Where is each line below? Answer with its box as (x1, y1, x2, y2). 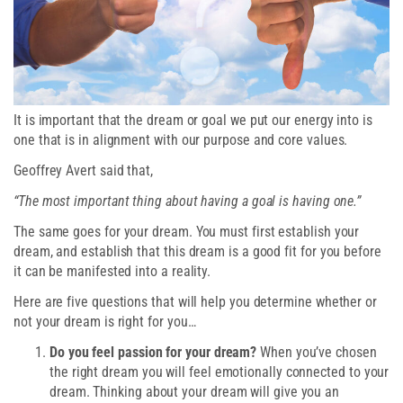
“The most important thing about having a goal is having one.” (13, 193, 362, 210)
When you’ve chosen (256, 344, 377, 362)
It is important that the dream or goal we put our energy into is (13, 112, 372, 130)
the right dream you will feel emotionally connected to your (49, 363, 390, 381)
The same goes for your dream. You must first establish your (13, 223, 360, 241)
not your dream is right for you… (13, 313, 196, 331)
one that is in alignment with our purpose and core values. (13, 131, 348, 149)
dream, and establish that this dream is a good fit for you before (13, 243, 381, 261)
